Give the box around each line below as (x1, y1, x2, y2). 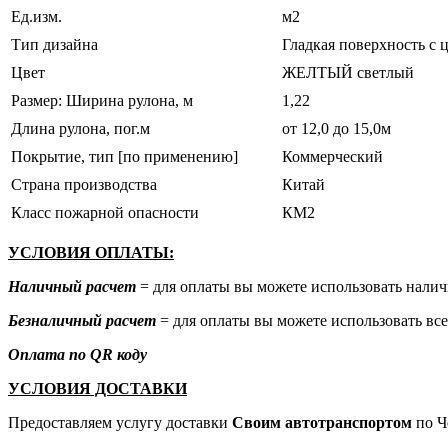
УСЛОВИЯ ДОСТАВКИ (8, 380, 187, 398)
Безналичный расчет (8, 312, 156, 330)
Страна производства (11, 176, 157, 194)
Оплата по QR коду (8, 346, 147, 364)
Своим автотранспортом (232, 414, 412, 432)
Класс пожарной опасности (11, 204, 199, 222)
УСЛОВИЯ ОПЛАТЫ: (8, 244, 174, 262)
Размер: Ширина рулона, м (11, 92, 193, 110)
